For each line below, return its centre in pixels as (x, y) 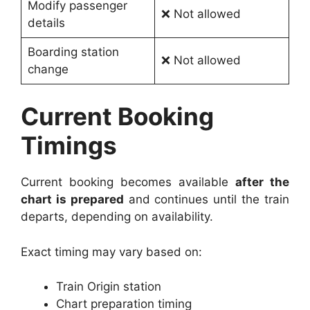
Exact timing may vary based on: (111, 252)
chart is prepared (72, 200)
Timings (69, 146)
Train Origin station (109, 287)
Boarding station (73, 52)
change (48, 69)
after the (262, 182)
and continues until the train (207, 200)
